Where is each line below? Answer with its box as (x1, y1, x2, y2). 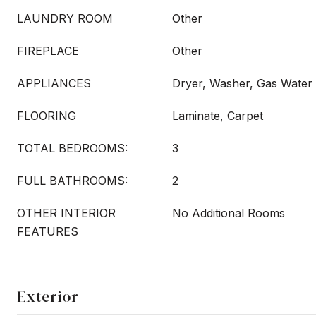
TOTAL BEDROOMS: (17, 141, 128, 155)
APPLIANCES (17, 76, 91, 90)
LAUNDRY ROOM (17, 11, 113, 25)
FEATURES (17, 224, 78, 238)
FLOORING (17, 109, 76, 123)
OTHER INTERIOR (17, 206, 116, 220)
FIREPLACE (17, 44, 79, 58)
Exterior (17, 287, 78, 306)
